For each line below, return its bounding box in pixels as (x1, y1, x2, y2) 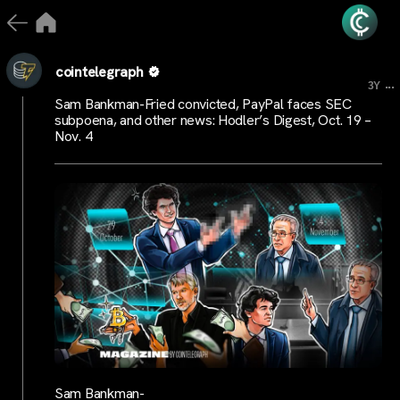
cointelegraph (55, 62, 144, 81)
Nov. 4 (54, 127, 93, 146)
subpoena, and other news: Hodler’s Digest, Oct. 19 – (54, 111, 371, 129)
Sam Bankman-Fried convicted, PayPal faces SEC (54, 95, 352, 113)
